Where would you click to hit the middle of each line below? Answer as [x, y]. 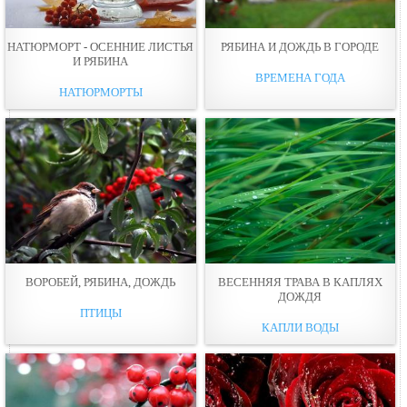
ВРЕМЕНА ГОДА [300, 77]
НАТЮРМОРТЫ [100, 92]
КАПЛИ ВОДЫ [300, 327]
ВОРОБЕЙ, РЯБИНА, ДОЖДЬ [101, 282]
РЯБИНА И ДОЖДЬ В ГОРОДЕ [300, 46]
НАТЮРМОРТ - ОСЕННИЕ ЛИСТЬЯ [101, 46]
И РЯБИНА [101, 61]
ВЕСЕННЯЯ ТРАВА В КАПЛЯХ [300, 282]
